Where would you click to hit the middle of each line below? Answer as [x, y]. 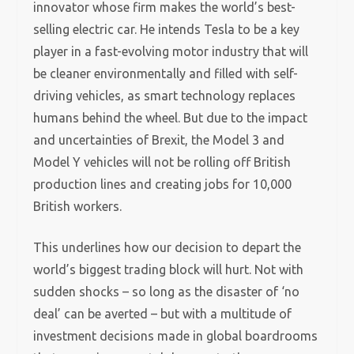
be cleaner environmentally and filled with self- [166, 73]
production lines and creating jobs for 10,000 [163, 184]
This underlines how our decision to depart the [168, 247]
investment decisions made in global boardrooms [176, 336]
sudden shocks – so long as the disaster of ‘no [167, 292]
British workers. [78, 206]
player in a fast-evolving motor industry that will [171, 51]
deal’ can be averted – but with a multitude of [163, 314]
